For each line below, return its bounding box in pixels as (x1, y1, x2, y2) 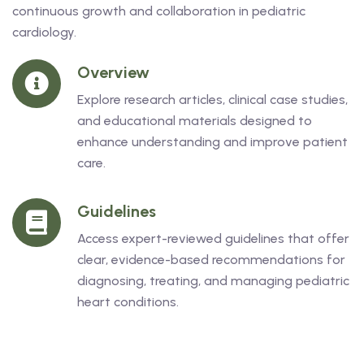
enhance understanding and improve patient (77, 134, 348, 150)
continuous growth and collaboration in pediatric (12, 3, 305, 19)
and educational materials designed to (77, 113, 312, 129)
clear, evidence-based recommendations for (77, 252, 345, 268)
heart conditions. (77, 294, 179, 310)
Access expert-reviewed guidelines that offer (77, 231, 349, 247)
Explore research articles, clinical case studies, (77, 92, 348, 108)
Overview (77, 63, 149, 83)
